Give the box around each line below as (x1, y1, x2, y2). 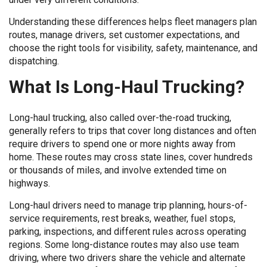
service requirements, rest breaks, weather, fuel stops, (9, 213, 235, 224)
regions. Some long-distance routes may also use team (9, 239, 239, 250)
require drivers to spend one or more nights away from (9, 138, 235, 150)
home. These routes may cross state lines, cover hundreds (9, 151, 253, 163)
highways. (9, 178, 50, 189)
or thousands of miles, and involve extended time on (9, 164, 226, 176)
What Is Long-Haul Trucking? (9, 76, 244, 97)
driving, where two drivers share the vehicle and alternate (9, 252, 246, 263)
